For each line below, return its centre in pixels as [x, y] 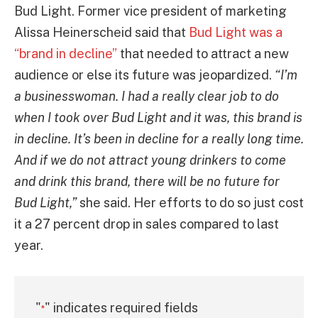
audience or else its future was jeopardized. [144, 75]
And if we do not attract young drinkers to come [150, 160]
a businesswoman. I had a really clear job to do [147, 97]
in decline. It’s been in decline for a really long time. [159, 139]
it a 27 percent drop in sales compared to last [147, 224]
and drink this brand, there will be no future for [147, 182]
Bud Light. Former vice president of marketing [150, 11]
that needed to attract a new [203, 54]
